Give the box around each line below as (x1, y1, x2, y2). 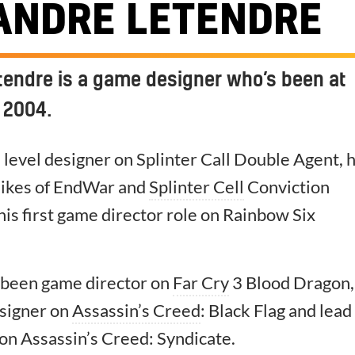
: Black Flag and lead (200, 300, 352, 322)
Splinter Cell (149, 176, 244, 198)
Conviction (244, 176, 330, 198)
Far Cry (173, 272, 229, 294)
